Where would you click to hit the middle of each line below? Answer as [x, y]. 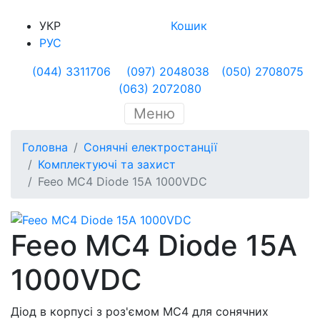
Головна [45, 147]
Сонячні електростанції [150, 147]
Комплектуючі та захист [107, 164]
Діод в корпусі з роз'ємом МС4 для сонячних [140, 311]
